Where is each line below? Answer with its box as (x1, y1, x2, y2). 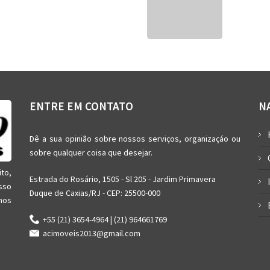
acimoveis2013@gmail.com (39, 227, 140, 239)
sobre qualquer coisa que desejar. (30, 146, 152, 158)
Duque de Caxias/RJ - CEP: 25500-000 (30, 187, 160, 198)
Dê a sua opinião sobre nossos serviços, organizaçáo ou (30, 133, 240, 144)
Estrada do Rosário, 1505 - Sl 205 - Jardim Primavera (30, 173, 216, 184)
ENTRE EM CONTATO (30, 99, 133, 113)
